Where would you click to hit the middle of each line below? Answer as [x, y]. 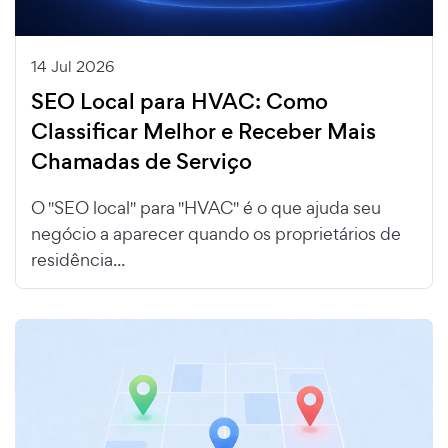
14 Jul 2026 [72, 66]
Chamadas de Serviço [141, 161]
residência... [78, 259]
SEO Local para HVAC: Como [179, 101]
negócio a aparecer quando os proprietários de [216, 233]
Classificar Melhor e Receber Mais [203, 131]
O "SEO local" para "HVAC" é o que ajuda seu [206, 207]
